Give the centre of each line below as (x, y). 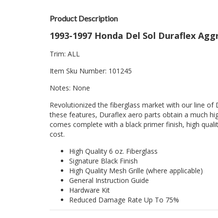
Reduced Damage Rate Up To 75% (124, 200)
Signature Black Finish (103, 161)
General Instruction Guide (109, 181)
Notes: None (70, 88)
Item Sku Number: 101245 (91, 71)
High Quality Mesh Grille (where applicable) (136, 171)
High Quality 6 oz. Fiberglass (113, 151)
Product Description (84, 18)
